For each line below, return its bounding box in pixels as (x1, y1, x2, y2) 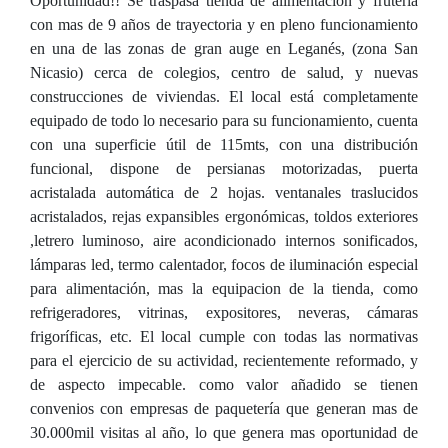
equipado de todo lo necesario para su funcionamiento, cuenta (30, 112, 418, 129)
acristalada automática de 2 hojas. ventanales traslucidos (30, 184, 418, 201)
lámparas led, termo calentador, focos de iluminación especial (30, 256, 418, 273)
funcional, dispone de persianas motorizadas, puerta (30, 160, 418, 177)
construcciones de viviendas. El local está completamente (30, 88, 418, 105)
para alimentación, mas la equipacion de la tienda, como (30, 280, 418, 297)
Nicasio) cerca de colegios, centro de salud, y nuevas (30, 64, 418, 81)
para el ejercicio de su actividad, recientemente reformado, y (30, 352, 418, 369)
